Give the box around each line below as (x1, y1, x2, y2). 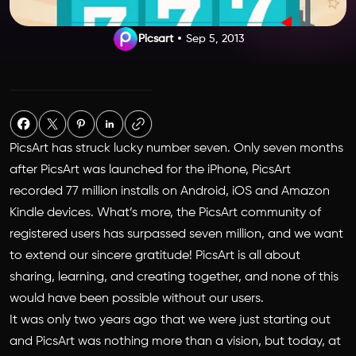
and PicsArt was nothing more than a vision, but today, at (10, 335, 341, 348)
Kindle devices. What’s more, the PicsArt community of (10, 207, 321, 219)
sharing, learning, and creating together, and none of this (10, 271, 339, 284)
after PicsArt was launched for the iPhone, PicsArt (10, 164, 291, 176)
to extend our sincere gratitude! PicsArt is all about (10, 250, 300, 262)
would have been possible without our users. (10, 292, 267, 305)
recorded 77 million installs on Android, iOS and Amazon (10, 185, 330, 198)
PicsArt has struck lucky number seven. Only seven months (10, 142, 343, 155)
